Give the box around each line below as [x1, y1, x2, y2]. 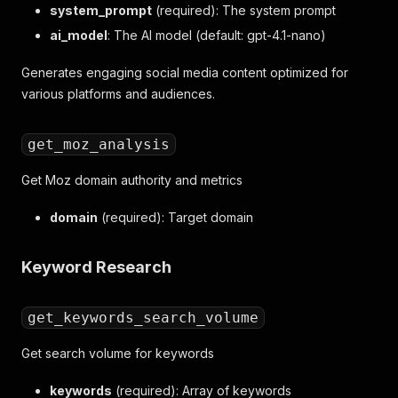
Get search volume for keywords [21, 346, 214, 361]
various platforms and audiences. [21, 86, 215, 101]
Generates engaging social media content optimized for [21, 65, 348, 80]
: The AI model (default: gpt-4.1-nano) [107, 28, 326, 43]
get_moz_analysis [28, 136, 170, 153]
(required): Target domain [98, 210, 253, 225]
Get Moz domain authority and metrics [21, 172, 243, 187]
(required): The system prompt [152, 3, 336, 18]
